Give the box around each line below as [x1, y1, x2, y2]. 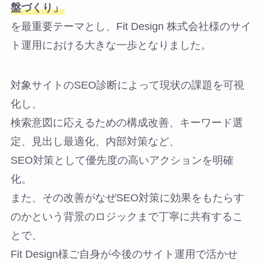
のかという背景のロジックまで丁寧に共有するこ [10, 210, 243, 222]
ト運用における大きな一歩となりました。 [10, 39, 211, 52]
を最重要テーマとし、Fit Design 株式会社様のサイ [10, 21, 251, 33]
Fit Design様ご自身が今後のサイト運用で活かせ [10, 248, 238, 260]
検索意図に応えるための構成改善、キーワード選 [10, 116, 243, 129]
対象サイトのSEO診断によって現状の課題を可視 [10, 79, 244, 91]
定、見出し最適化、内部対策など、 [10, 135, 180, 147]
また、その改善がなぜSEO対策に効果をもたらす [10, 191, 244, 204]
